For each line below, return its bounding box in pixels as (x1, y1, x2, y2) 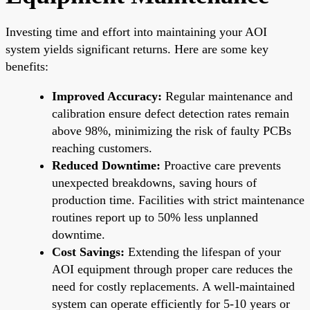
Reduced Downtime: (52, 158, 161, 172)
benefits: (6, 59, 48, 73)
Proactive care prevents (161, 158, 281, 172)
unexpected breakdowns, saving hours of (52, 175, 257, 190)
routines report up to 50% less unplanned (52, 210, 258, 224)
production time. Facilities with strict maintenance (52, 192, 304, 207)
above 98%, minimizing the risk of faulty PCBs (52, 123, 291, 138)
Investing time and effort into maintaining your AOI (6, 24, 267, 39)
